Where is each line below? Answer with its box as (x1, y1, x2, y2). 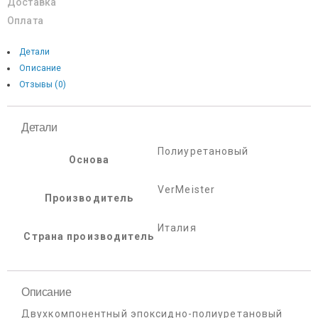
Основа (68, 154, 110, 166)
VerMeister (158, 184, 215, 196)
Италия (158, 222, 197, 234)
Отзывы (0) (19, 79, 66, 90)
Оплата (7, 15, 43, 27)
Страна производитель (23, 231, 155, 243)
